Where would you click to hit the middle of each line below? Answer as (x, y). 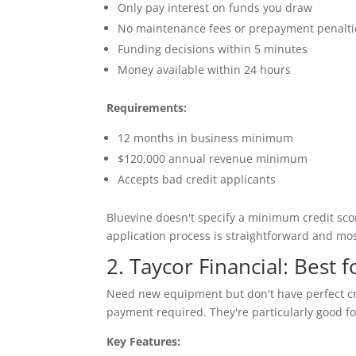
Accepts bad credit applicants (197, 179)
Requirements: (147, 107)
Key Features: (144, 341)
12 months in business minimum (206, 137)
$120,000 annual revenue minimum (213, 158)
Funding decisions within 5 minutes (213, 48)
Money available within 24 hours (205, 69)
